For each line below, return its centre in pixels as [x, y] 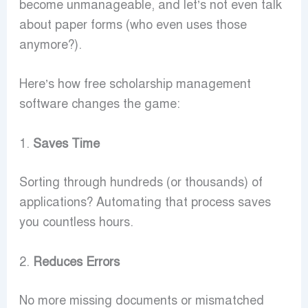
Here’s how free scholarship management [135, 84]
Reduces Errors [76, 262]
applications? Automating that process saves [145, 202]
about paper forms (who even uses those [133, 24]
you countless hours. [76, 222]
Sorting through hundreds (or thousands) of [141, 183]
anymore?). [50, 44]
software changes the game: [99, 104]
